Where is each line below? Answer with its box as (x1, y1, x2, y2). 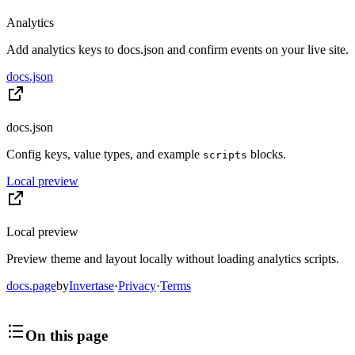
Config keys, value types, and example (6, 147, 203, 161)
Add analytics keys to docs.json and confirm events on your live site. (6, 42, 349, 56)
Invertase (69, 278, 114, 292)
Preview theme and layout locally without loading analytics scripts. (6, 251, 339, 265)
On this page (25, 327, 108, 345)
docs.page (6, 278, 56, 292)
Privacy (118, 278, 156, 292)
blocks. (247, 147, 286, 161)
